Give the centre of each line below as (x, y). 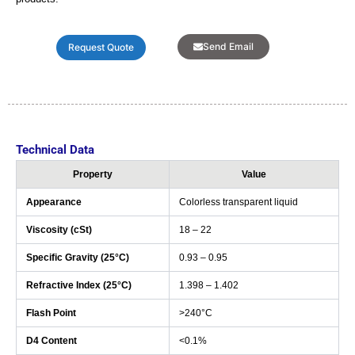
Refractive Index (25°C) (79, 286)
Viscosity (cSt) (59, 230)
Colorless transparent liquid (239, 202)
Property (93, 175)
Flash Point (51, 313)
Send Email (228, 47)
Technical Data (55, 150)
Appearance (54, 202)
